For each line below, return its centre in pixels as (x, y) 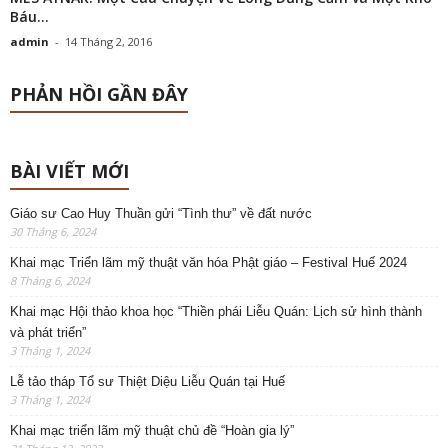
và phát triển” (48, 333)
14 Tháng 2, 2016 (108, 42)
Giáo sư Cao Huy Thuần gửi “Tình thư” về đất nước (161, 214)
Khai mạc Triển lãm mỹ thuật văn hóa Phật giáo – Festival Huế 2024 (208, 263)
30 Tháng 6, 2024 (53, 232)
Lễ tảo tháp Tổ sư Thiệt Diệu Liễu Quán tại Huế (147, 382)
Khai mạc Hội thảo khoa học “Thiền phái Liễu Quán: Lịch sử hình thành (216, 312)
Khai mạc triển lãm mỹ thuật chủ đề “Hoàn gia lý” (152, 431)
